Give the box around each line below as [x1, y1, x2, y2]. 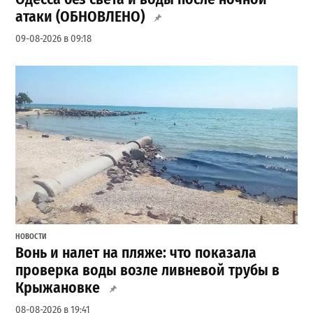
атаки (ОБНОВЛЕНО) [15, 8, 145, 27]
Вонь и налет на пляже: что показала [15, 244, 257, 263]
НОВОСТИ [15, 231, 48, 241]
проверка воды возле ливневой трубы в [15, 261, 280, 280]
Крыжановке [15, 279, 101, 298]
